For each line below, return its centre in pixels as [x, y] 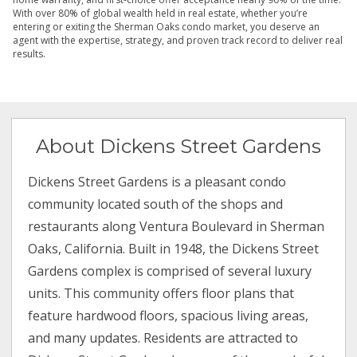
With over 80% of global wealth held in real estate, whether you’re [160, 14]
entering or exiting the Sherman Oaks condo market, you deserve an [166, 27]
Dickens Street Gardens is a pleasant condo [157, 182]
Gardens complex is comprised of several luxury [170, 271]
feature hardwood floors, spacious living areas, [169, 316]
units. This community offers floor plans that [161, 294]
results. [30, 54]
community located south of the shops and [156, 204]
